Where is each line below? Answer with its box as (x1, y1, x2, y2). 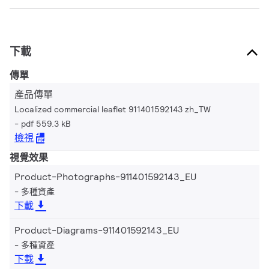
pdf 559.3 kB (21, 118, 71, 129)
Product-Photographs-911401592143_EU (14, 170, 196, 183)
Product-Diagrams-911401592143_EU (14, 223, 179, 237)
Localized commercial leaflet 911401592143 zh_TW (14, 103, 211, 115)
